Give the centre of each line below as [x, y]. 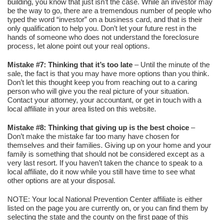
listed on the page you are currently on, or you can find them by [108, 208]
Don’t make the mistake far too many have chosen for [93, 136]
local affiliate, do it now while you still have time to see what [101, 172]
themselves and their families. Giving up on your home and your [109, 145]
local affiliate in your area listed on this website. [82, 109]
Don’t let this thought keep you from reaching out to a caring [102, 82]
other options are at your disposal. [61, 180]
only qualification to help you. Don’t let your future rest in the [102, 28]
